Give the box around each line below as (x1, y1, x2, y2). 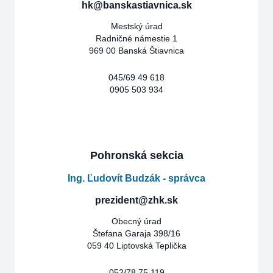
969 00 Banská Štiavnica (89, 46, 184, 55)
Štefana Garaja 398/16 (93, 229, 180, 238)
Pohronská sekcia (90, 149, 183, 161)
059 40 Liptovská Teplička (87, 241, 186, 250)
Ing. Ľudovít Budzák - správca (68, 173, 205, 183)
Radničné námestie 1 (96, 34, 177, 43)
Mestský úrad (110, 21, 163, 31)
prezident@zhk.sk (95, 195, 178, 205)
